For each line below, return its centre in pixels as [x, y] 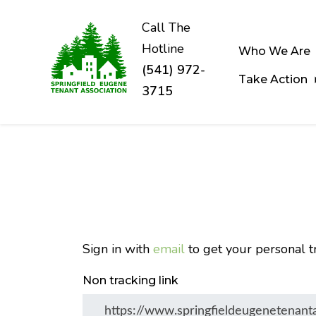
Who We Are [276, 51]
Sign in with [118, 249]
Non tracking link [130, 280]
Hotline [163, 49]
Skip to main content [69, 110]
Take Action [275, 79]
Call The [166, 28]
